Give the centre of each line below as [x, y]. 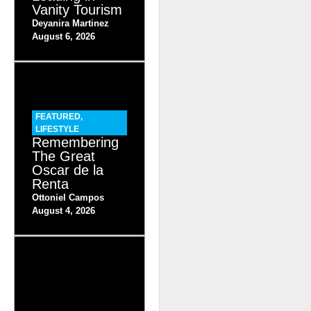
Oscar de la [68, 170]
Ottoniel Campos [68, 197]
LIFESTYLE [57, 129]
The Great [64, 156]
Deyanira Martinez [70, 23]
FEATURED [58, 116]
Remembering [75, 142]
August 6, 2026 [64, 36]
